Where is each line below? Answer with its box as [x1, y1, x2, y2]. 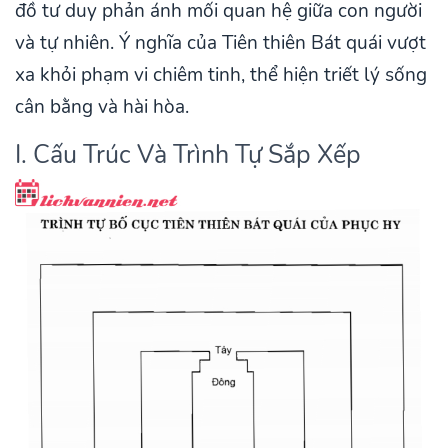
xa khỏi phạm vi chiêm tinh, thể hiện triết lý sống [15, 61, 427, 88]
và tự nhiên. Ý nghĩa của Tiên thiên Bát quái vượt [15, 29, 426, 56]
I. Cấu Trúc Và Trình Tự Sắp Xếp [15, 136, 361, 172]
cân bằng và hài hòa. [15, 93, 189, 120]
